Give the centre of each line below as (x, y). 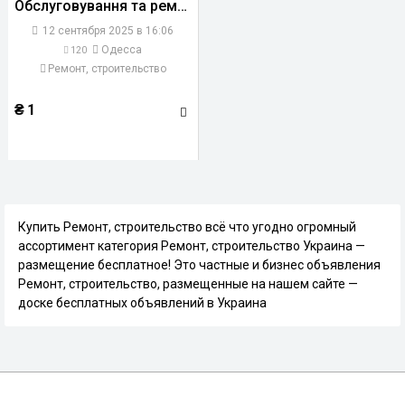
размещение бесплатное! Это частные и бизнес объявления (199, 265)
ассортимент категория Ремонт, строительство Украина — (192, 246)
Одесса (121, 50)
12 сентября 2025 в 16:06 (107, 31)
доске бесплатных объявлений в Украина (142, 303)
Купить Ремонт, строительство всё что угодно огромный (187, 227)
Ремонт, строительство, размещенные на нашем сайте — (188, 284)
